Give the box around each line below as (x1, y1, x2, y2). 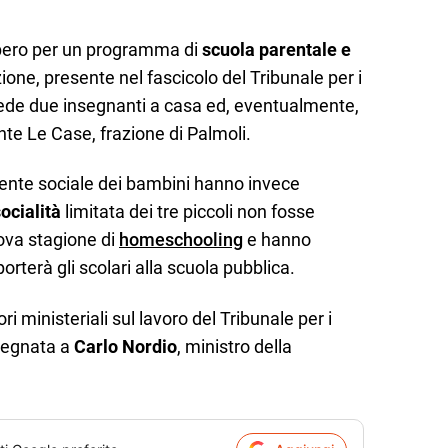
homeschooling (119, 229, 243, 251)
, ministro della (177, 335, 292, 357)
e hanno (243, 229, 311, 251)
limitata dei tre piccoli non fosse (61, 201, 315, 223)
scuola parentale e (202, 38, 351, 60)
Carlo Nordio (74, 335, 177, 357)
